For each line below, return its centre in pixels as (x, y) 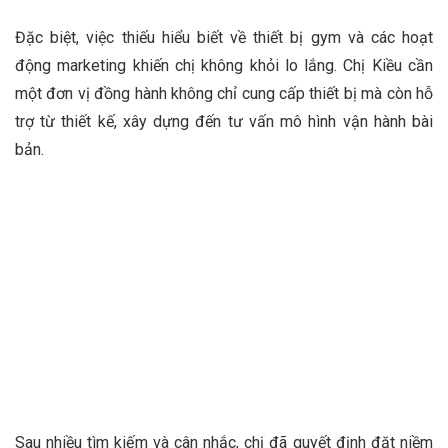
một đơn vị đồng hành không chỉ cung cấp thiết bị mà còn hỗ (224, 93)
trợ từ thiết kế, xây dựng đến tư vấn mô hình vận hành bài (224, 121)
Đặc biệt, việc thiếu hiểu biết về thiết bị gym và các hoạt (224, 37)
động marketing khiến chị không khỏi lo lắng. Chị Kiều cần (224, 65)
